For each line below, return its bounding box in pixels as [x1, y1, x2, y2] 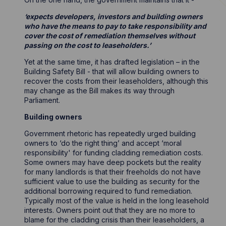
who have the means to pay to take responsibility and [24, 22, 207, 30]
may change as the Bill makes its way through [24, 86, 175, 95]
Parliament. [24, 96, 61, 104]
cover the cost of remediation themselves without [24, 31, 196, 40]
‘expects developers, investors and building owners [24, 12, 203, 21]
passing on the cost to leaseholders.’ [24, 41, 151, 49]
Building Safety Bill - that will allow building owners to [24, 67, 200, 76]
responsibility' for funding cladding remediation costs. [24, 148, 203, 157]
